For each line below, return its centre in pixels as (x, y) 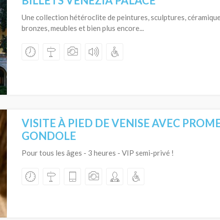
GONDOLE (49, 136)
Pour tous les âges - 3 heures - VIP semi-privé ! (98, 153)
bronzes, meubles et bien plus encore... (83, 28)
